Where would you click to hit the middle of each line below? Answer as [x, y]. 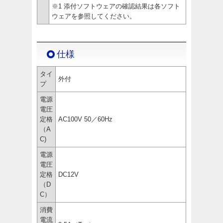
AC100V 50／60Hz [85, 119]
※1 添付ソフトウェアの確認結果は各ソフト [116, 6]
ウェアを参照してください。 [94, 16]
